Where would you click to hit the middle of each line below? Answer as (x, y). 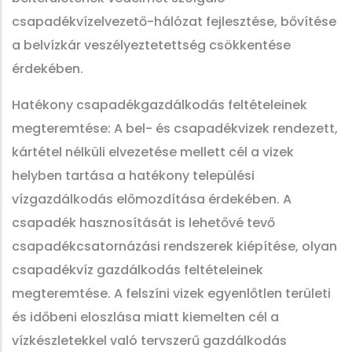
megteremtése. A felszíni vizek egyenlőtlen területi (171, 293)
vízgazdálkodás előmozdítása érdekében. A (152, 199)
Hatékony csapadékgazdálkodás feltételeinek (159, 105)
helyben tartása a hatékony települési (133, 176)
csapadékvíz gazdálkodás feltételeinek (137, 270)
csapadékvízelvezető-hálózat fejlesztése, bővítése (174, 22)
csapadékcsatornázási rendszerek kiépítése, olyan (174, 246)
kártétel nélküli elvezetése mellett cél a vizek (153, 152)
